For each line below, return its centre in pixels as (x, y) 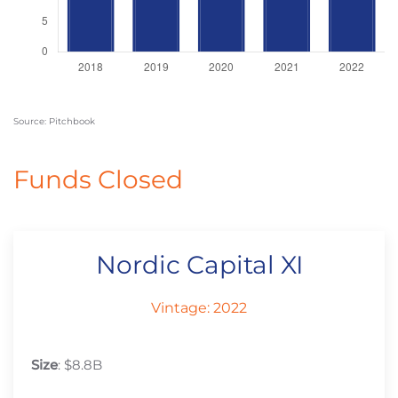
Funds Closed (98, 180)
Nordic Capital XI (199, 265)
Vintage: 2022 (199, 308)
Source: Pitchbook (54, 122)
